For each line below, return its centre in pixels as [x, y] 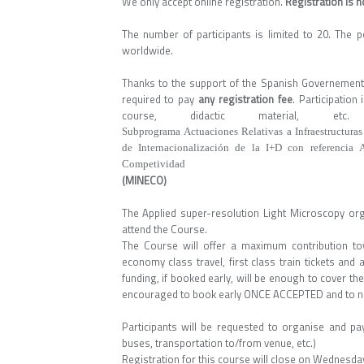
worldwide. [147, 50]
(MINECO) [144, 180]
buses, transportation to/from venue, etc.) [219, 343]
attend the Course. [164, 229]
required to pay [160, 99]
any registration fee [245, 99]
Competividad [153, 164]
